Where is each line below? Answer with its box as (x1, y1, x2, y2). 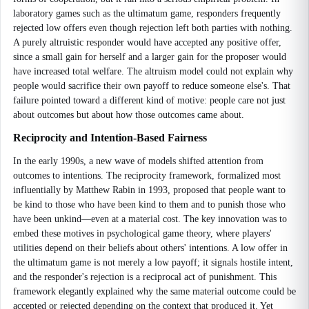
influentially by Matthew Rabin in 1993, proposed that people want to (13, 185, 286, 195)
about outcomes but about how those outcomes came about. (13, 110, 244, 120)
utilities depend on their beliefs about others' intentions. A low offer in (13, 243, 288, 253)
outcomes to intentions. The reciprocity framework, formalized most (13, 170, 281, 181)
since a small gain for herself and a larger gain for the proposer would (13, 52, 286, 62)
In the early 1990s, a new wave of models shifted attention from (13, 156, 263, 166)
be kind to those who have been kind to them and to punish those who (13, 199, 286, 210)
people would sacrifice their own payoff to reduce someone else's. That (13, 81, 290, 91)
